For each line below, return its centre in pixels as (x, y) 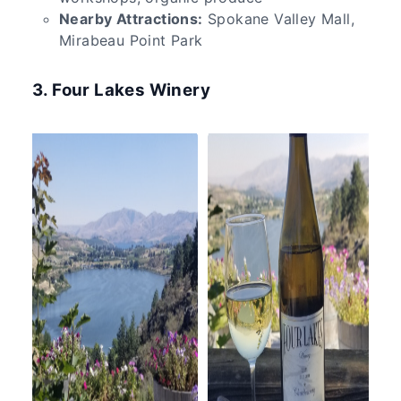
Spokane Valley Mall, (279, 18)
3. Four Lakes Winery (121, 90)
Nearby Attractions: (131, 18)
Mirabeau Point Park (131, 40)
